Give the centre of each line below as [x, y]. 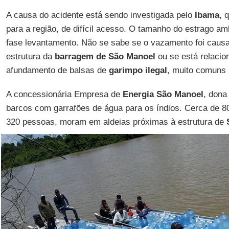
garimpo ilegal [138, 70]
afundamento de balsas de [57, 70]
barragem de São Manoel [105, 56]
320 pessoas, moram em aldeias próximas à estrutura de [116, 122]
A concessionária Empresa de [64, 94]
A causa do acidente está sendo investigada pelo [100, 15]
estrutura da [30, 56]
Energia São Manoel [163, 94]
